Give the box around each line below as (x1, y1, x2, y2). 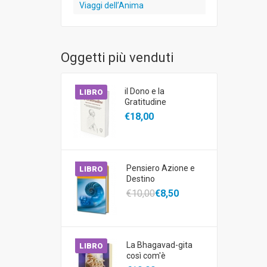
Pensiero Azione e (126, 163, 195, 173)
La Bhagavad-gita (126, 240, 193, 250)
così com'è (126, 251, 166, 260)
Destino (126, 174, 155, 184)
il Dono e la (125, 86, 164, 96)
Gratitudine (125, 97, 166, 107)
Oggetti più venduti (61, 50, 174, 65)
